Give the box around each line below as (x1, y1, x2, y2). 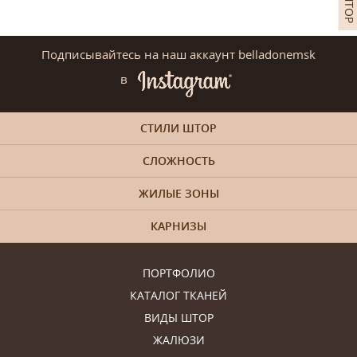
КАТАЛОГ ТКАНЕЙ (130, 287, 227, 303)
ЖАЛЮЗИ (152, 331, 205, 347)
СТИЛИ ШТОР (140, 120, 217, 135)
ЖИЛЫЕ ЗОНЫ (138, 185, 219, 201)
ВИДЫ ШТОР (143, 309, 214, 325)
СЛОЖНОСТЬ (142, 152, 215, 168)
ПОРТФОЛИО (142, 265, 215, 280)
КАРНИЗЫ (151, 218, 206, 233)
